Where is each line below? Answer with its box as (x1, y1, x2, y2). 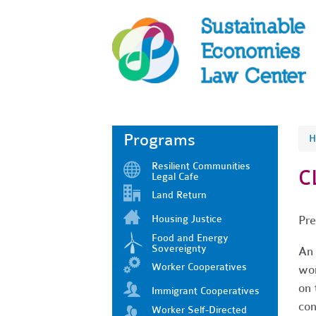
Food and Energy (152, 231, 229, 244)
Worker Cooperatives (152, 260, 247, 273)
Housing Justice (152, 212, 222, 225)
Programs (123, 130, 195, 150)
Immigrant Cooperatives (152, 284, 260, 297)
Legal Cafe (152, 170, 199, 183)
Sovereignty (152, 242, 207, 255)
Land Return (152, 188, 207, 201)
